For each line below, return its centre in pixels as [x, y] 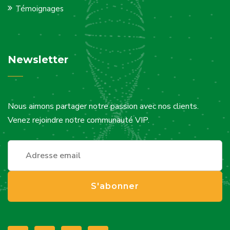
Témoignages [40, 9]
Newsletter [38, 60]
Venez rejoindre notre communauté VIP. [79, 120]
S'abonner [115, 186]
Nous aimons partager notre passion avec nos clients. [103, 106]
